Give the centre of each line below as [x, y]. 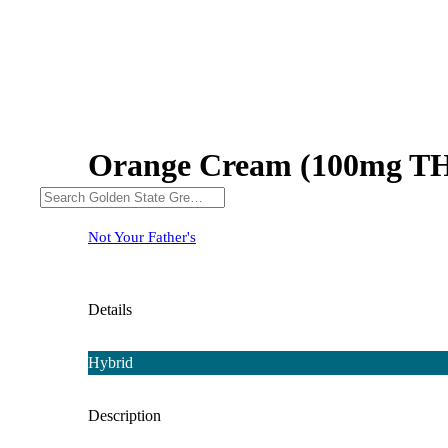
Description [124, 415]
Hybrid [110, 362]
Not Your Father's [142, 236]
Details [110, 309]
